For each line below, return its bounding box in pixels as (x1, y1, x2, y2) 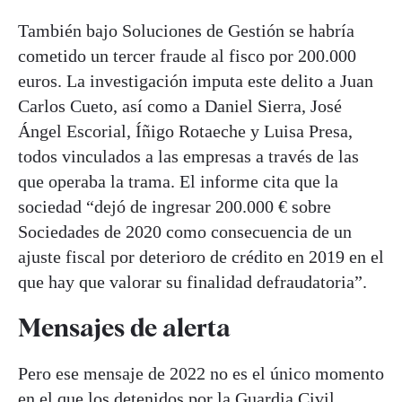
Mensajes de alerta (18, 311, 231, 343)
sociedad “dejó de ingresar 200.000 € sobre (18, 196, 331, 216)
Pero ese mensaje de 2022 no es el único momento (18, 363, 384, 384)
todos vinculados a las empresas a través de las (18, 145, 359, 166)
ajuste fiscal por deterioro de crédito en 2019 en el (18, 246, 384, 267)
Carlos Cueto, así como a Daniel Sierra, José (18, 95, 342, 116)
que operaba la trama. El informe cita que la (18, 170, 338, 191)
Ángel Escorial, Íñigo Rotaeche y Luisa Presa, (18, 120, 353, 141)
